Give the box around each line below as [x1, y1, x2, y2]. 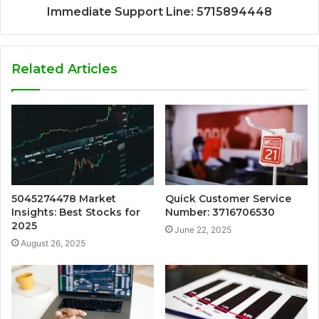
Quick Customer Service [165, 192, 291, 205]
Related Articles [11, 61, 117, 77]
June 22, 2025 [174, 224, 231, 235]
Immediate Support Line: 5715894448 [47, 4, 272, 19]
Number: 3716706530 [165, 205, 275, 219]
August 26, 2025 [21, 237, 85, 249]
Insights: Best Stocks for [11, 205, 140, 219]
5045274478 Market [11, 192, 116, 205]
